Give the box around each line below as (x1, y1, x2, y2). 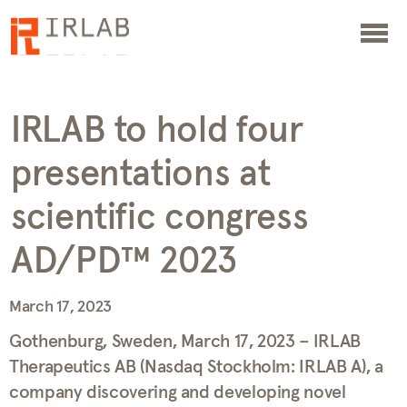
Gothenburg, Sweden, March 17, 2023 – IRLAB (9, 333, 361, 351)
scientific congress (11, 200, 309, 236)
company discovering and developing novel (9, 383, 346, 402)
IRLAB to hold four (11, 113, 303, 149)
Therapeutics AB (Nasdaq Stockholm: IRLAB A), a (9, 358, 383, 376)
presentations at (11, 156, 271, 193)
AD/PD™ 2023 (11, 243, 238, 280)
